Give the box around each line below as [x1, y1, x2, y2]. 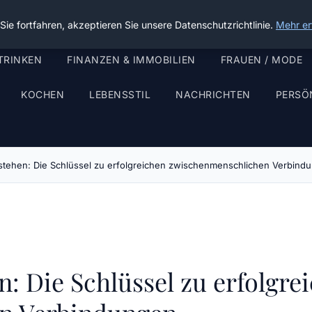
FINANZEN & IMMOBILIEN [67, 54, 196, 65]
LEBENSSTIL [89, 88, 150, 100]
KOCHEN [21, 88, 64, 100]
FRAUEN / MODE [220, 54, 302, 65]
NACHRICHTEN [175, 88, 251, 100]
